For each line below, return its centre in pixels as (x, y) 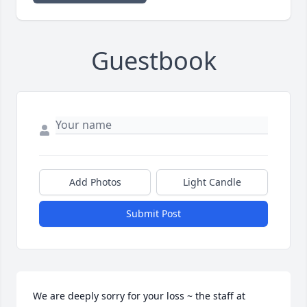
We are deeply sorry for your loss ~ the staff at (139, 296)
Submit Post (153, 214)
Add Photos (95, 182)
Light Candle (212, 182)
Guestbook (153, 61)
